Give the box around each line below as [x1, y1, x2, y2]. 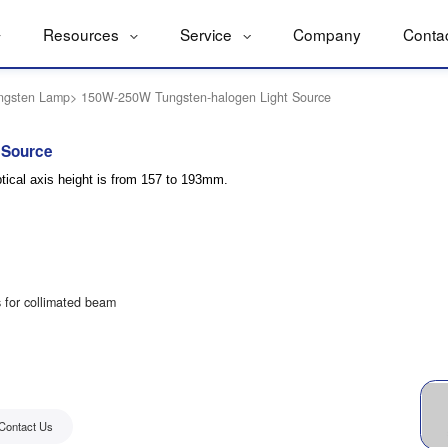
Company [292, 23, 361, 45]
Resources [43, 23, 124, 45]
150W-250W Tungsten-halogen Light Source [81, 88, 332, 107]
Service [180, 23, 237, 45]
